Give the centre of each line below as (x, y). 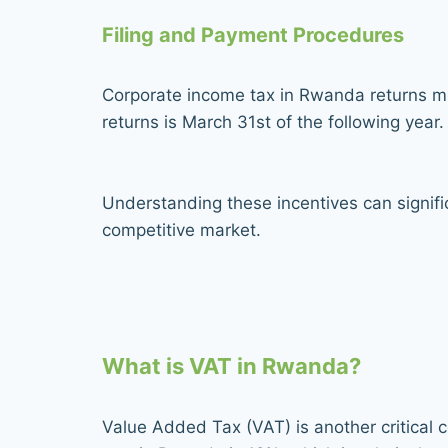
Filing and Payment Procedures (253, 34)
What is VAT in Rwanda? (231, 365)
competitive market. (181, 229)
